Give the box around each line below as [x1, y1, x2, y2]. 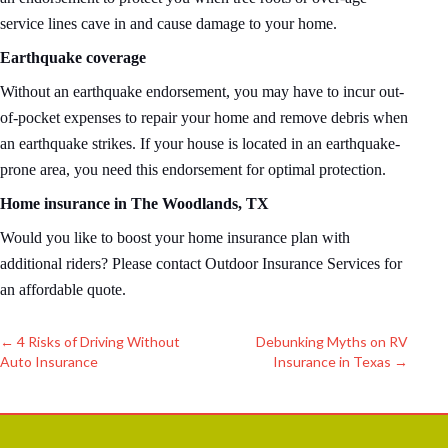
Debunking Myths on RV [256, 333, 408, 351]
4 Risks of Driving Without [14, 333, 180, 351]
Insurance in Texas [273, 353, 394, 371]
